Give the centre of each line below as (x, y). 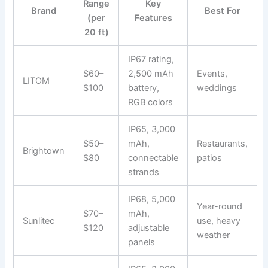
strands (144, 172)
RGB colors (151, 102)
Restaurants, (223, 143)
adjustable (149, 228)
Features (153, 18)
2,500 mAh (151, 73)
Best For (222, 10)
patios (210, 158)
